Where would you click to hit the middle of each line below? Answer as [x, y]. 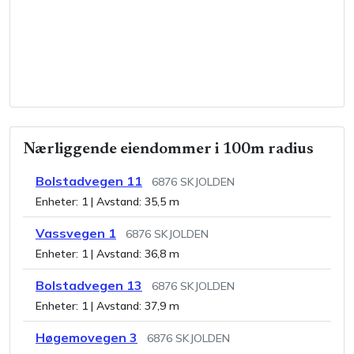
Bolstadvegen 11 [89, 181]
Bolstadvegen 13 [89, 285]
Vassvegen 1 [76, 233]
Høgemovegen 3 [87, 337]
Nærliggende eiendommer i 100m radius [168, 149]
